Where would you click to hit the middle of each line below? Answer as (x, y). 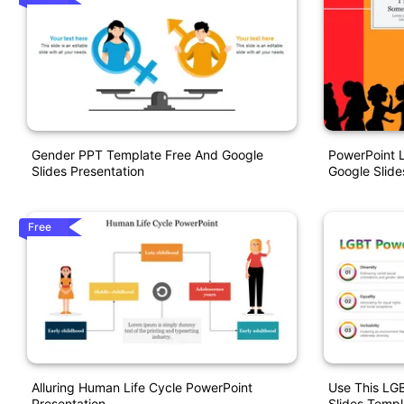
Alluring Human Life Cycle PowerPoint (142, 387)
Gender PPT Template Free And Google (147, 155)
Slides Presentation (88, 171)
